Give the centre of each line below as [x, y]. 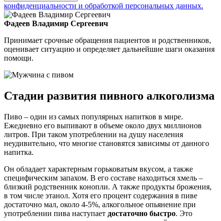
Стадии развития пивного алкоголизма [109, 95]
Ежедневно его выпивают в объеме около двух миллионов [103, 125]
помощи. [19, 58]
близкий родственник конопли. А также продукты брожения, [108, 186]
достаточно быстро [142, 213]
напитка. [19, 152]
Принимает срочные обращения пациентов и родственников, [108, 40]
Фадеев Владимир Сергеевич [56, 23]
